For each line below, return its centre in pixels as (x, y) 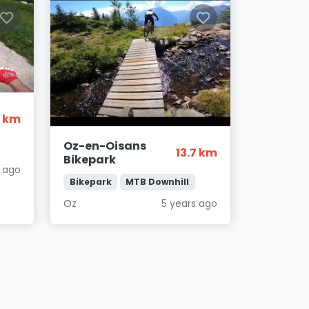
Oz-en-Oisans (105, 146)
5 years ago (189, 203)
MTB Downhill (158, 181)
